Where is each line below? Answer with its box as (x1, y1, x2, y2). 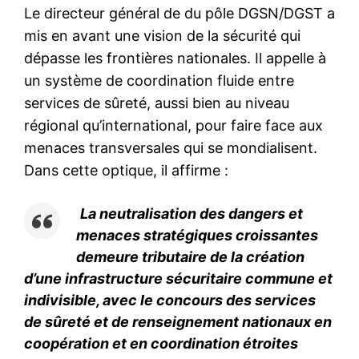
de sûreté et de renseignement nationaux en (24, 313, 332, 330)
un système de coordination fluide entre (24, 71, 294, 89)
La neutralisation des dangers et (80, 204, 303, 222)
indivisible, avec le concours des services (24, 291, 316, 309)
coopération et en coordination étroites (24, 334, 298, 352)
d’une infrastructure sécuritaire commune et (24, 269, 333, 287)
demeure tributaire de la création (76, 248, 305, 265)
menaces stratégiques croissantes (76, 226, 318, 244)
